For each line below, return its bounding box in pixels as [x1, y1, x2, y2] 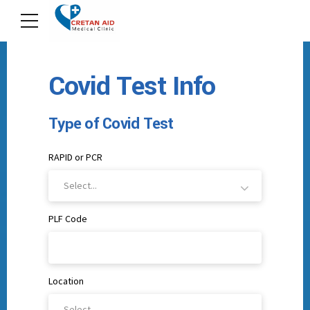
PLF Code [48, 212, 87, 226]
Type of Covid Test [48, 112, 174, 135]
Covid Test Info [48, 67, 216, 105]
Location [48, 274, 84, 287]
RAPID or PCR [48, 151, 102, 164]
